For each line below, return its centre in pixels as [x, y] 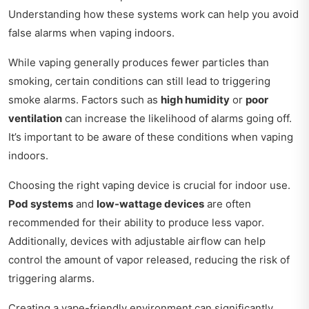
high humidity [195, 99]
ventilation [35, 118]
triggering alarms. [51, 278]
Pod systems [41, 203]
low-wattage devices [150, 203]
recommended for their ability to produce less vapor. [136, 222]
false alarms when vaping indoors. [91, 32]
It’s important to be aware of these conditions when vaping [151, 137]
